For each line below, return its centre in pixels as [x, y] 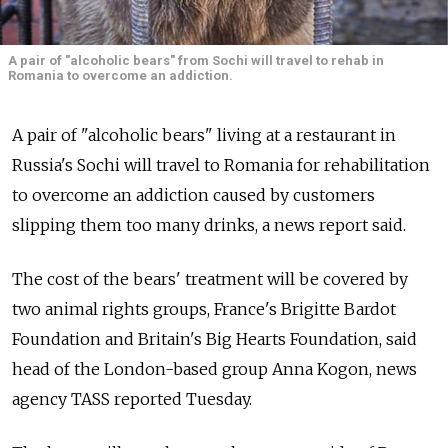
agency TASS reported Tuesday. [132, 398]
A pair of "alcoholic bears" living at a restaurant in [204, 134]
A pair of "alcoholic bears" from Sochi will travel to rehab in [196, 60]
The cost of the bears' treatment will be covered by [210, 278]
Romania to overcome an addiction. [120, 75]
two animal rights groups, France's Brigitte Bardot [204, 308]
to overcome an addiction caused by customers [193, 194]
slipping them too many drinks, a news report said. [209, 224]
